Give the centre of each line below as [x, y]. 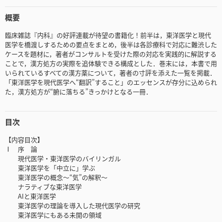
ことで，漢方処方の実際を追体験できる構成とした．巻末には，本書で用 [111, 63]
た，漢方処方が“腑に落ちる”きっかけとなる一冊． [79, 92]
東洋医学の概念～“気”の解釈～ [56, 177]
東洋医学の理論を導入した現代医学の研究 [73, 206]
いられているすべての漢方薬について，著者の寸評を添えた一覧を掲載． [111, 73]
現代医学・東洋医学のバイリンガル [63, 159]
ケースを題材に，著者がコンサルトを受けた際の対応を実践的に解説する [111, 54]
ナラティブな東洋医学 [43, 187]
